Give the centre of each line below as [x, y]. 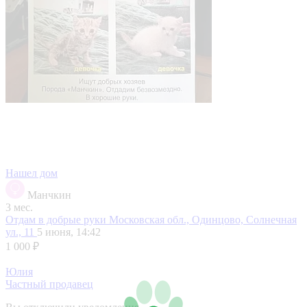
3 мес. [19, 207]
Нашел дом [32, 173]
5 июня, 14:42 [69, 232]
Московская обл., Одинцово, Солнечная [203, 219]
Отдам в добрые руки [57, 219]
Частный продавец [49, 284]
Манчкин [49, 195]
